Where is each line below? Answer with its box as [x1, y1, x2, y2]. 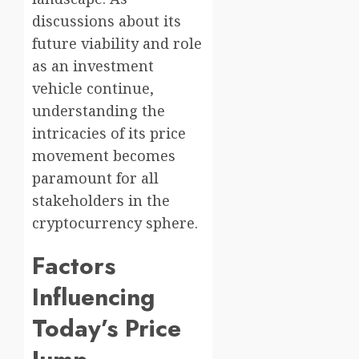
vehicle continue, [32, 79, 154, 99]
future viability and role [32, 34, 202, 54]
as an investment [32, 56, 154, 76]
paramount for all [32, 168, 159, 188]
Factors [32, 248, 115, 284]
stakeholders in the [32, 191, 170, 211]
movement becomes [32, 146, 175, 166]
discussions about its [32, 11, 181, 31]
